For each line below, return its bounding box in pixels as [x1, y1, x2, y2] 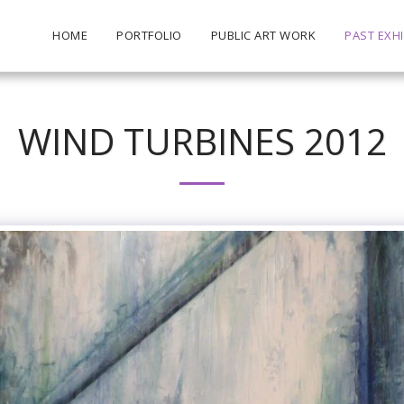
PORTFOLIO [116, 27, 182, 43]
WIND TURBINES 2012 [17, 116, 387, 166]
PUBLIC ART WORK [210, 27, 316, 43]
